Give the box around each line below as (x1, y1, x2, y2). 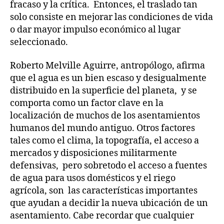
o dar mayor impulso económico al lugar (10, 23, 180, 35)
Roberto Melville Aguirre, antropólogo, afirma (10, 60, 205, 71)
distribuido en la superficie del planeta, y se (10, 85, 197, 96)
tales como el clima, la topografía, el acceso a (10, 135, 199, 146)
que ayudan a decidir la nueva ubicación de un (10, 197, 208, 209)
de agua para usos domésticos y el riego (10, 172, 175, 184)
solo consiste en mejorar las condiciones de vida (10, 11, 213, 23)
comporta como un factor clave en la (10, 97, 163, 109)
